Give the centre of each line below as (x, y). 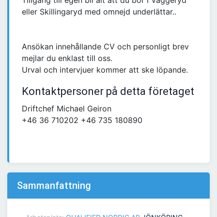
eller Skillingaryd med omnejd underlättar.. (99, 12)
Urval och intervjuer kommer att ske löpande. (105, 70)
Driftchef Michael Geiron (67, 109)
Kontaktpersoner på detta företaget (108, 92)
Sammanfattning (54, 186)
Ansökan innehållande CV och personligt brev (105, 47)
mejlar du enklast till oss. (67, 58)
